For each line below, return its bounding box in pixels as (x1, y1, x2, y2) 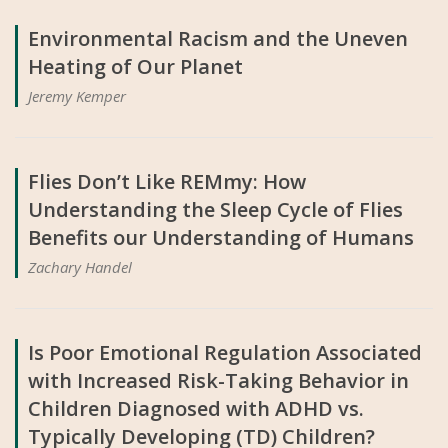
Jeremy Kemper (28, 85, 126, 106)
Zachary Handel (28, 256, 132, 277)
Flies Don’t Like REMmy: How (28, 167, 306, 195)
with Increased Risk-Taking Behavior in (28, 366, 409, 394)
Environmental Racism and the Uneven (28, 24, 408, 52)
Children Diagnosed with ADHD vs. (28, 394, 364, 422)
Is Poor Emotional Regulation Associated (28, 338, 422, 366)
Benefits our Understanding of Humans (28, 223, 414, 251)
